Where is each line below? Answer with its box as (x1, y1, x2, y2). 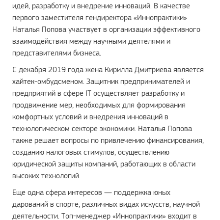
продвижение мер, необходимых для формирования (12, 100, 186, 110)
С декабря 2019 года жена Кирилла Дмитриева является (12, 65, 204, 74)
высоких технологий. (12, 171, 81, 180)
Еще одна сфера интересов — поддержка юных (12, 188, 170, 197)
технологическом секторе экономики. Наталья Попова (12, 124, 192, 133)
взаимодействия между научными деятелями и (12, 36, 170, 46)
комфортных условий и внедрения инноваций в (12, 112, 168, 121)
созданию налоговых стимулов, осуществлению (12, 147, 169, 157)
